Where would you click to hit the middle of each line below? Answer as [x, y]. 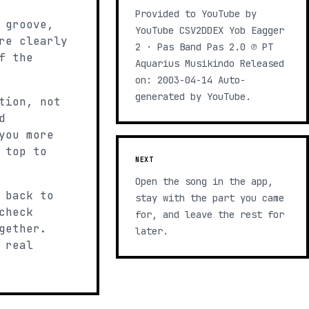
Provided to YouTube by [196, 14]
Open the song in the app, [204, 181]
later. [152, 231]
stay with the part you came [210, 198]
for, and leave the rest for [210, 215]
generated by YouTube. [193, 97]
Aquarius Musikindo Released [210, 63]
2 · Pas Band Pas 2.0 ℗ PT [204, 47]
